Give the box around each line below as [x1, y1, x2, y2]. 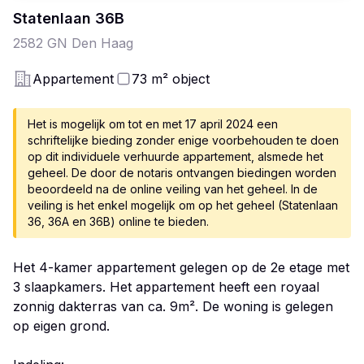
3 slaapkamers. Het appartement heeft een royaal [13, 279, 319, 295]
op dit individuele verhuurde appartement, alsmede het [28, 149, 323, 163]
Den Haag [71, 35, 133, 51]
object [172, 71, 210, 87]
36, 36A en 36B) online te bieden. [28, 214, 209, 228]
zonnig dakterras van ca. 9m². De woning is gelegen [13, 298, 333, 314]
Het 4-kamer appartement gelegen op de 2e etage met [13, 259, 349, 275]
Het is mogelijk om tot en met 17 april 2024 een [28, 117, 278, 131]
